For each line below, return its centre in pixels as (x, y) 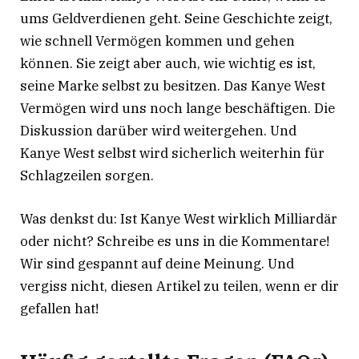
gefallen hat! (59, 309)
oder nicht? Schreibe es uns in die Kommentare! (175, 242)
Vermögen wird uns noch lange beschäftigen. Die (177, 108)
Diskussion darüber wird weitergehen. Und (158, 130)
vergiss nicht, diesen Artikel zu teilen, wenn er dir (179, 286)
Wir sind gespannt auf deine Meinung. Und (157, 264)
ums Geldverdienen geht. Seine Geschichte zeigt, (176, 18)
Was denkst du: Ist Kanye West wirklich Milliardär (179, 219)
